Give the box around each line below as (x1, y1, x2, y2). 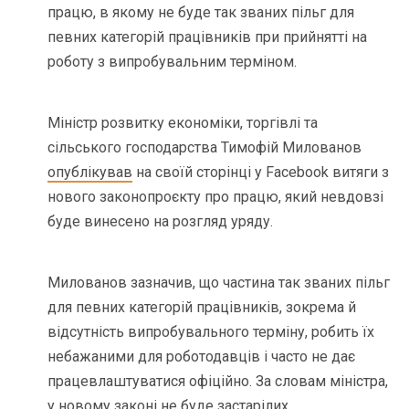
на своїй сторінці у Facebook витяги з (132, 163, 390, 181)
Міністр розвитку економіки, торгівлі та (47, 113, 319, 131)
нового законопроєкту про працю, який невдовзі (47, 187, 384, 205)
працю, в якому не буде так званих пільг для (47, 3, 355, 21)
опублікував (47, 163, 133, 181)
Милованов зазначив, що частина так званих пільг (47, 273, 391, 291)
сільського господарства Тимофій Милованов (47, 138, 362, 156)
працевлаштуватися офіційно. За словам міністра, (47, 372, 389, 390)
